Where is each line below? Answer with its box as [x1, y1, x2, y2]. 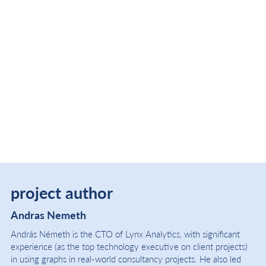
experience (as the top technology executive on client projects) [11, 240, 248, 253]
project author [11, 181, 113, 204]
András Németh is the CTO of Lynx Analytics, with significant [11, 227, 240, 240]
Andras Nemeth [11, 207, 86, 223]
